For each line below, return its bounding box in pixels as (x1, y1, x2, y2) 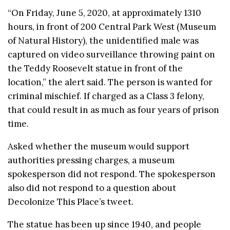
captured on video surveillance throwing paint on (8, 49, 215, 61)
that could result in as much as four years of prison (8, 104, 219, 116)
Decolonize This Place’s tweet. (8, 196, 133, 208)
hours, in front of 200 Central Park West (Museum (8, 21, 216, 33)
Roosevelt (52, 63, 93, 74)
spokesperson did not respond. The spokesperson (8, 168, 216, 180)
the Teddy (8, 63, 52, 74)
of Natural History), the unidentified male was (8, 35, 199, 47)
